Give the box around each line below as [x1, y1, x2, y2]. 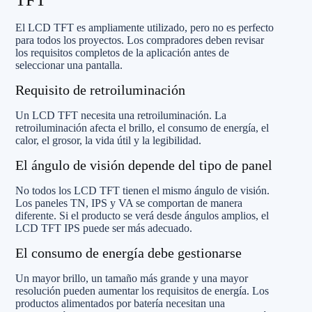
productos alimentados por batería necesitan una [15, 297, 225, 309]
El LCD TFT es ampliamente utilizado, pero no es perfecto [15, 22, 274, 33]
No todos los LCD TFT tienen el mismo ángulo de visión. [15, 185, 270, 196]
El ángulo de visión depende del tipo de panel [15, 157, 272, 173]
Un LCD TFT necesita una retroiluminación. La [15, 109, 226, 121]
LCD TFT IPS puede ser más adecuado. [15, 222, 192, 234]
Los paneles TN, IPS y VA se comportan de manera [15, 197, 242, 209]
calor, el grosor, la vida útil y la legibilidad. [15, 134, 201, 146]
